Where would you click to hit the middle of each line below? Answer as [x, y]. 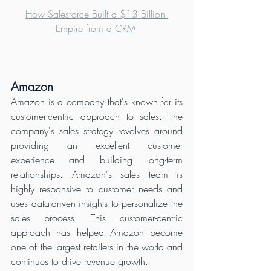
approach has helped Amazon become [97, 232]
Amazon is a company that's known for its [97, 101]
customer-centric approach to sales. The [97, 116]
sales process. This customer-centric [97, 217]
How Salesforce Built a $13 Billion [97, 14]
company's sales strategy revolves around [97, 130]
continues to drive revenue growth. [80, 261]
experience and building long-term [97, 159]
